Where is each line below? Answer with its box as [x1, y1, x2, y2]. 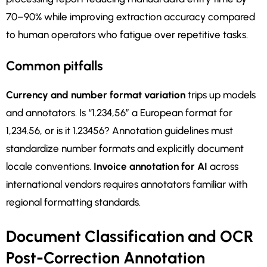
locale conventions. [6, 160, 94, 173]
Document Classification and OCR [6, 226, 253, 247]
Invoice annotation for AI [94, 160, 207, 173]
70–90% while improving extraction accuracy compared [6, 11, 255, 23]
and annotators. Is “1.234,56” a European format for [6, 107, 232, 119]
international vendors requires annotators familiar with [6, 178, 247, 191]
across [207, 160, 238, 173]
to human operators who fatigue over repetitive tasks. [6, 29, 248, 41]
